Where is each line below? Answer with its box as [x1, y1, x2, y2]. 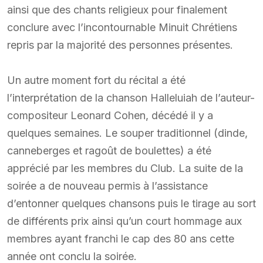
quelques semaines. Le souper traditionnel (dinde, [7, 126, 248, 139]
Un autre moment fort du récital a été [7, 73, 186, 86]
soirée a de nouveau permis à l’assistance [7, 179, 208, 192]
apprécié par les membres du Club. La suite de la [7, 161, 243, 174]
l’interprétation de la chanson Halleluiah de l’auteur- [7, 91, 255, 104]
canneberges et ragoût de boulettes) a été [7, 144, 211, 157]
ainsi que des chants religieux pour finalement [7, 3, 227, 16]
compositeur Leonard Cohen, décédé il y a [7, 109, 213, 122]
